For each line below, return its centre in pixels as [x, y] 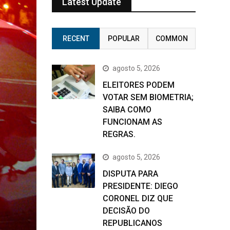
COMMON [171, 39]
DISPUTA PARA [130, 174]
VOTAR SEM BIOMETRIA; [148, 97]
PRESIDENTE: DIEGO [140, 186]
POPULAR [123, 39]
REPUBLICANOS [132, 223]
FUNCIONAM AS [132, 122]
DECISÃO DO [126, 211]
